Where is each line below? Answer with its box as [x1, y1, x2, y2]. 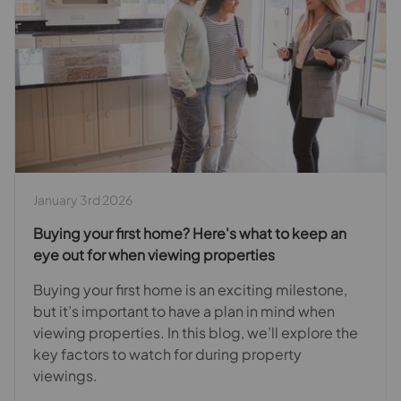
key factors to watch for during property [33, 344, 302, 363]
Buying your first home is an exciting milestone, [33, 279, 347, 299]
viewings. [33, 365, 100, 385]
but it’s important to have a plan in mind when [33, 301, 335, 320]
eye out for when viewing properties [33, 244, 275, 264]
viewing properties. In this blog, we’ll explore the [33, 322, 358, 342]
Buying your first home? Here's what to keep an [33, 223, 346, 243]
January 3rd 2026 [33, 191, 132, 208]
